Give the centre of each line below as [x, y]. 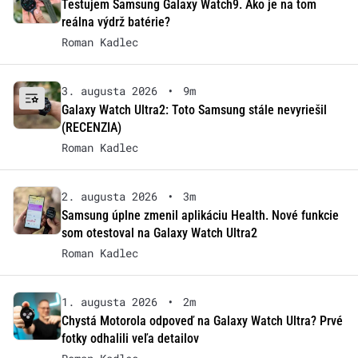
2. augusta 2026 [109, 197]
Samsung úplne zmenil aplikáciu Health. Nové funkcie [200, 216]
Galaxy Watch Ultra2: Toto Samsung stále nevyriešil [194, 110]
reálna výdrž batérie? [115, 22]
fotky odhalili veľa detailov [130, 339]
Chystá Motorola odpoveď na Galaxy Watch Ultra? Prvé [202, 321]
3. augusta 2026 [109, 91]
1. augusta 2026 [109, 302]
